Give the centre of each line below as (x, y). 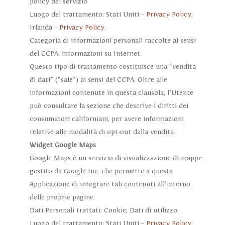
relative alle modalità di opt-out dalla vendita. (102, 132)
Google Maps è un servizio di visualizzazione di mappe (116, 158)
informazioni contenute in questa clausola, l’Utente (111, 93)
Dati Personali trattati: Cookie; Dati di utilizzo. (104, 211)
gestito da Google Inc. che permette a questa (101, 172)
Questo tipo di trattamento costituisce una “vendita (113, 67)
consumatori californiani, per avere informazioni (106, 119)
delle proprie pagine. (62, 198)
